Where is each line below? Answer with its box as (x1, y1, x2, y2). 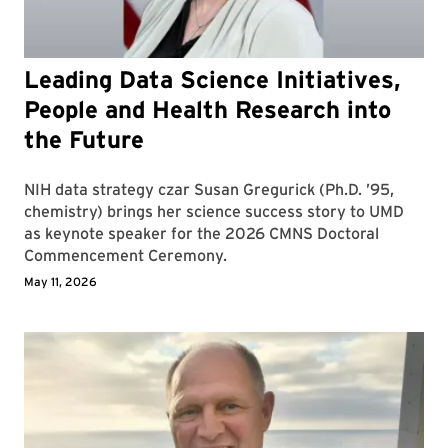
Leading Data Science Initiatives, (24, 64, 401, 94)
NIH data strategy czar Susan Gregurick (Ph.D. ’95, (24, 179, 394, 199)
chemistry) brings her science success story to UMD (24, 201, 404, 221)
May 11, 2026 (24, 273, 97, 289)
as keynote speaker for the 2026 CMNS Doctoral (24, 223, 379, 243)
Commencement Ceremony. (24, 245, 227, 265)
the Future (24, 124, 144, 154)
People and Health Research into (24, 94, 391, 124)
